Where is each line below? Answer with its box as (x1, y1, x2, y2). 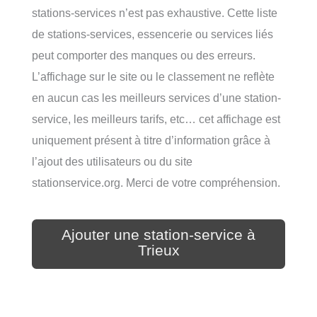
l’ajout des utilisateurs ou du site (32, 155, 192, 168)
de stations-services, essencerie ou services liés (32, 28, 273, 41)
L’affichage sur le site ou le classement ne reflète (32, 70, 275, 83)
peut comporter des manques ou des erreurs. (32, 49, 255, 62)
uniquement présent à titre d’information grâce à (32, 134, 270, 147)
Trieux (137, 242, 180, 260)
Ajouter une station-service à (62, 226, 255, 244)
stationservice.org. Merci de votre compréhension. (32, 176, 280, 190)
